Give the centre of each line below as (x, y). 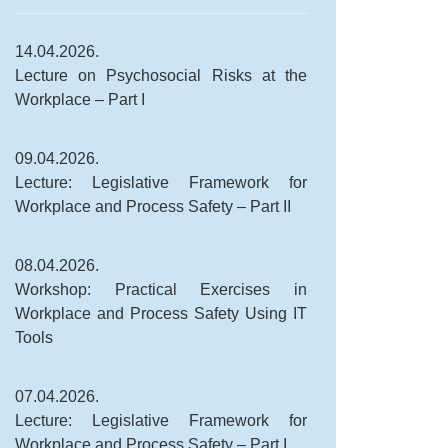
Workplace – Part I (80, 99)
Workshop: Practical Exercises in (161, 289)
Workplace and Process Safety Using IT (161, 313)
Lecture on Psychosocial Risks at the (161, 75)
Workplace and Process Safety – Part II (153, 206)
